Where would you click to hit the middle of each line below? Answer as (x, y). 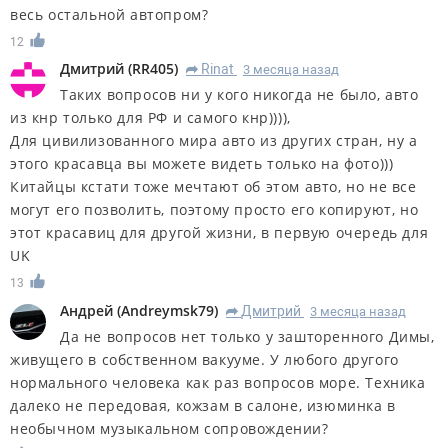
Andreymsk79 (167, 311)
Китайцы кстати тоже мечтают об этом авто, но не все (213, 187)
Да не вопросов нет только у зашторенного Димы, (247, 337)
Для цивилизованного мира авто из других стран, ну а (214, 141)
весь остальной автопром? (109, 14)
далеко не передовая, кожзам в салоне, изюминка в (203, 406)
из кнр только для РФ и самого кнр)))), (150, 118)
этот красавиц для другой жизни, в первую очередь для (219, 233)
